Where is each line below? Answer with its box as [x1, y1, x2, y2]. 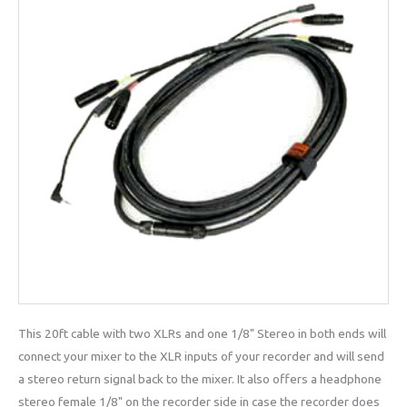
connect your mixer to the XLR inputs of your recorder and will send [18, 349, 384, 364]
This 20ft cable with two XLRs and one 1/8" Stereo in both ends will [18, 326, 386, 342]
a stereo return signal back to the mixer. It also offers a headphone [18, 372, 382, 387]
